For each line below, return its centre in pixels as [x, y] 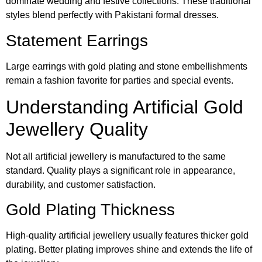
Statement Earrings [77, 40]
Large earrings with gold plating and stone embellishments [127, 66]
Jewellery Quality [77, 129]
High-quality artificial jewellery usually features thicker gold [127, 236]
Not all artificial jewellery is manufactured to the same [116, 156]
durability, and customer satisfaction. [81, 184]
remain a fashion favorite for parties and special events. [120, 80]
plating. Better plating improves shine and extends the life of [129, 250]
